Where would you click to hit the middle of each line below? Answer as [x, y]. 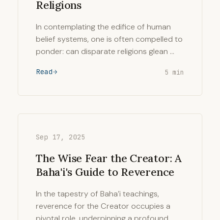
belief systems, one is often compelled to [109, 39]
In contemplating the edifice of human [103, 27]
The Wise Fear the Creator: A [109, 158]
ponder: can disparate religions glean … [105, 51]
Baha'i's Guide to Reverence [105, 172]
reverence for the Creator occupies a [103, 206]
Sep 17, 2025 [61, 137]
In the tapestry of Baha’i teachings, [97, 194]
